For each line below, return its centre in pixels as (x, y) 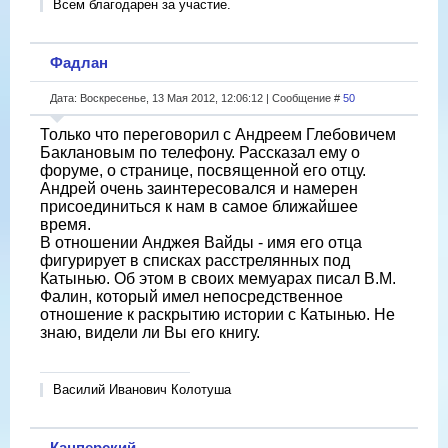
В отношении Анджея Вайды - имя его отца (201, 242)
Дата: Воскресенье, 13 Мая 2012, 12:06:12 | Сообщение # (196, 97)
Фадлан (79, 62)
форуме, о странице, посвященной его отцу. (203, 170)
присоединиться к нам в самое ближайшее (199, 206)
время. (65, 224)
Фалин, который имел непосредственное (191, 296)
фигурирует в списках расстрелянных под (195, 260)
